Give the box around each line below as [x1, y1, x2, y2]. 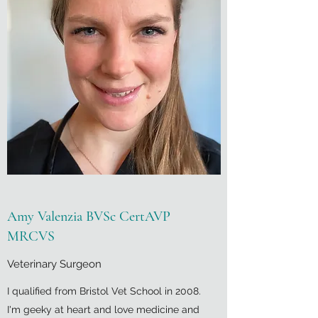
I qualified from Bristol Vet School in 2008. [7, 285, 201, 297]
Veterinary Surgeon [7, 258, 102, 270]
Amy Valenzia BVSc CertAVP [7, 208, 170, 225]
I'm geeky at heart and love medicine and [7, 304, 199, 315]
